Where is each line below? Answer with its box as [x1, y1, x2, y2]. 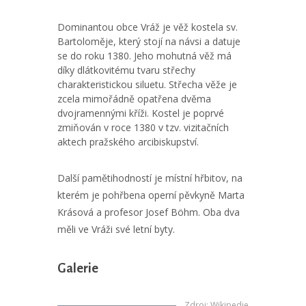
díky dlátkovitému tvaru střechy [57, 64, 195, 76]
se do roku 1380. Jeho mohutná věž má [57, 49, 232, 62]
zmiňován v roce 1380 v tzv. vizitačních [57, 121, 229, 134]
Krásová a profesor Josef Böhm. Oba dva [57, 206, 240, 219]
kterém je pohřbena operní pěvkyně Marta [57, 189, 245, 201]
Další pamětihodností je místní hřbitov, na [57, 171, 242, 184]
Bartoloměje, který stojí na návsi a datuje [57, 35, 240, 48]
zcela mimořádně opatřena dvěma [57, 92, 211, 105]
